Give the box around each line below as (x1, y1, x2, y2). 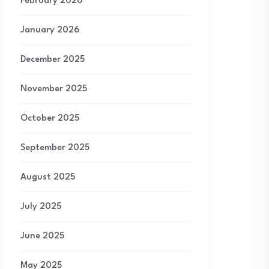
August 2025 (20, 173, 75, 182)
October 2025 (20, 114, 79, 123)
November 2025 (20, 85, 87, 94)
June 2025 (20, 232, 64, 241)
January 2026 (20, 26, 79, 35)
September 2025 (20, 144, 89, 153)
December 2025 (20, 55, 85, 64)
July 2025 (20, 202, 61, 211)
